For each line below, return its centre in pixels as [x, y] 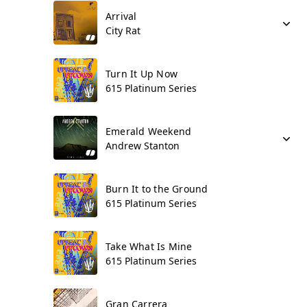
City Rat [123, 30]
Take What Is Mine [149, 246]
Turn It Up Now [142, 74]
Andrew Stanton [143, 146]
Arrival [121, 16]
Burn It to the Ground [157, 189]
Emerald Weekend [149, 131]
